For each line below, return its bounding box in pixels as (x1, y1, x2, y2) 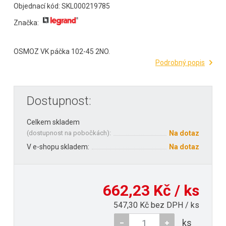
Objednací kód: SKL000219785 (14, 2, 110, 10)
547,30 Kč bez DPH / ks (114, 200, 199, 210)
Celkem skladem (27, 118, 80, 127)
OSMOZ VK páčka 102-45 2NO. (14, 47, 110, 56)
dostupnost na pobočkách (29, 129, 107, 137)
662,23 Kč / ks (103, 182, 199, 200)
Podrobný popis (155, 59, 205, 67)
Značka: (14, 18, 39, 27)
